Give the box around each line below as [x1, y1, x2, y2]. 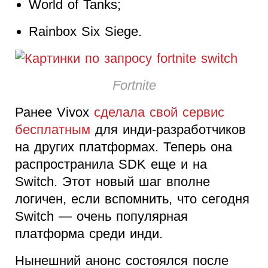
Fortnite [112, 77, 156, 93]
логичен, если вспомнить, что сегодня [15, 191, 249, 206]
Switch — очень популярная [15, 208, 188, 224]
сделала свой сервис [94, 104, 224, 120]
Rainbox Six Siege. [28, 23, 142, 39]
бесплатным [15, 121, 90, 137]
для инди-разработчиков [90, 121, 246, 137]
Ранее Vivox [15, 104, 94, 120]
